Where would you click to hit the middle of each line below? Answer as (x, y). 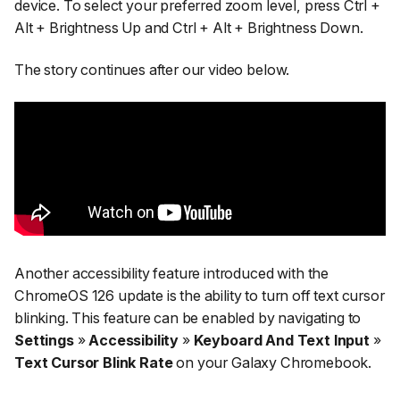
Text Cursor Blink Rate (94, 362)
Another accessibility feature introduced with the (172, 273)
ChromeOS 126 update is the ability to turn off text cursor (200, 295)
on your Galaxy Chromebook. (272, 362)
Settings (44, 340)
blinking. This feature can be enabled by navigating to (188, 317)
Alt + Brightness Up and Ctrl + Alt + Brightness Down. (189, 27)
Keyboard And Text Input (281, 340)
